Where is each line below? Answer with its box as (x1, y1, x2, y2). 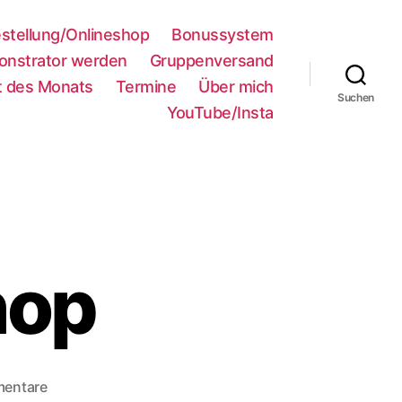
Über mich (198, 77, 274, 96)
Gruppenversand (149, 51, 274, 70)
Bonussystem (171, 25, 274, 44)
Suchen (336, 91, 375, 104)
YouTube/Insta (167, 103, 274, 122)
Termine (115, 77, 177, 96)
